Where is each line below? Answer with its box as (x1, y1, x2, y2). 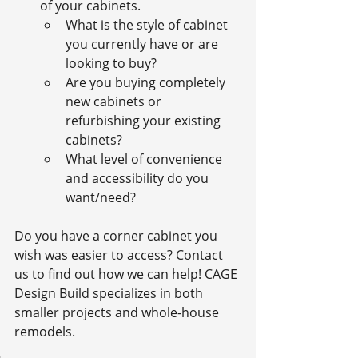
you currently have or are (66, 34, 221, 53)
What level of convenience (66, 149, 225, 168)
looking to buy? (66, 54, 157, 72)
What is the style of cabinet (66, 15, 231, 34)
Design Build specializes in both (14, 284, 206, 302)
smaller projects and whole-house (14, 303, 222, 321)
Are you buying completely (66, 73, 229, 91)
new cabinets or (66, 92, 165, 110)
